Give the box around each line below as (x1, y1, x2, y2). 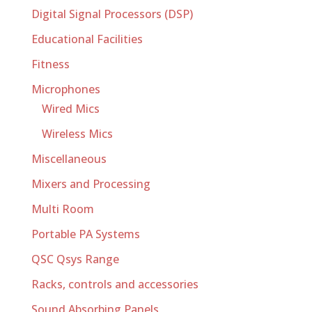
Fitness (31, 56, 70, 72)
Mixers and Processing (31, 176, 150, 192)
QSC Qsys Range (31, 251, 119, 267)
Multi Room (31, 201, 94, 217)
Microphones (31, 81, 100, 97)
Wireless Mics (41, 126, 113, 141)
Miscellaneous (31, 151, 107, 166)
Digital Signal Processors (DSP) (31, 6, 193, 22)
